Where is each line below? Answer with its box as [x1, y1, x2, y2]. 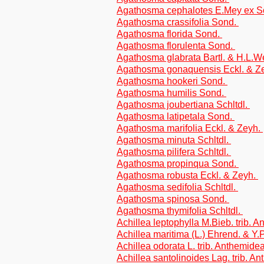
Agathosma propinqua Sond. [117, 159, 239, 169]
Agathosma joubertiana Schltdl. [117, 100, 250, 110]
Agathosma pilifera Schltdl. [117, 147, 231, 157]
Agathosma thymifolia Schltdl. [117, 206, 243, 216]
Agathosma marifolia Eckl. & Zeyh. [117, 123, 263, 133]
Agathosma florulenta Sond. [117, 41, 235, 51]
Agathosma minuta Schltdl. [117, 135, 231, 145]
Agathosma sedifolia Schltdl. [117, 182, 238, 192]
